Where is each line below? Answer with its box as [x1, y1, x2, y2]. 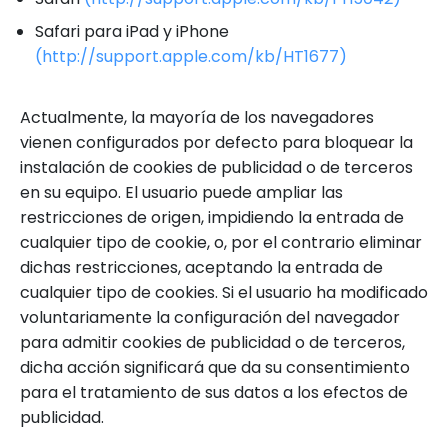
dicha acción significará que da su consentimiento [20, 356, 410, 379]
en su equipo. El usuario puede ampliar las [20, 181, 343, 204]
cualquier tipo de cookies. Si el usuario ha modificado [20, 281, 428, 304]
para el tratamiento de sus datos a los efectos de [20, 381, 408, 404]
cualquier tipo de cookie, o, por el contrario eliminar [20, 231, 422, 254]
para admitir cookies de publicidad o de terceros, [20, 331, 405, 354]
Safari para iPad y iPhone [35, 20, 229, 43]
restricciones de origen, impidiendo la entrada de [20, 206, 404, 229]
